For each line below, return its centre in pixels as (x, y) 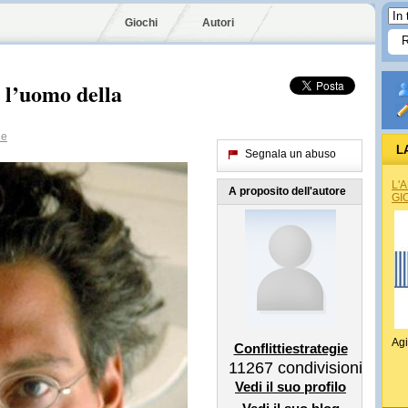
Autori (218, 23)
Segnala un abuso (291, 154)
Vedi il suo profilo (291, 387)
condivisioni (318, 368)
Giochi (141, 23)
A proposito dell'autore (287, 191)
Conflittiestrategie (291, 348)
